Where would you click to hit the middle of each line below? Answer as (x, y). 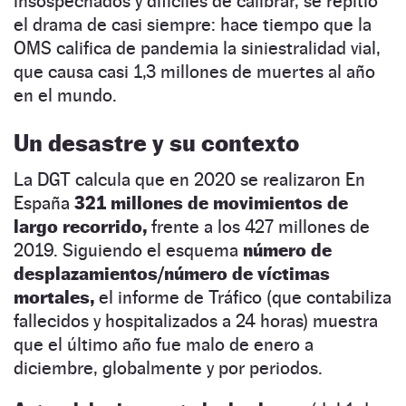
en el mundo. (65, 95)
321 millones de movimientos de (211, 203)
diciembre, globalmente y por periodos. (168, 367)
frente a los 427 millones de (258, 226)
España (44, 203)
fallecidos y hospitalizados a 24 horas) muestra (196, 320)
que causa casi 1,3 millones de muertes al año (194, 71)
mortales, (56, 297)
